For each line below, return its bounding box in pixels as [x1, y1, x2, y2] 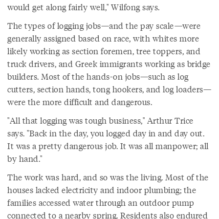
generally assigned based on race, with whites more [7, 32, 199, 44]
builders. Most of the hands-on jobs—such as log [7, 70, 189, 83]
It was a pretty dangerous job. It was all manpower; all [7, 140, 209, 152]
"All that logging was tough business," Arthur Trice [7, 114, 194, 127]
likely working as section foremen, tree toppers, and [7, 45, 200, 57]
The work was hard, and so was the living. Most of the [7, 171, 209, 183]
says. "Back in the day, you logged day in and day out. [7, 127, 204, 139]
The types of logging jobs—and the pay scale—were [7, 20, 200, 32]
